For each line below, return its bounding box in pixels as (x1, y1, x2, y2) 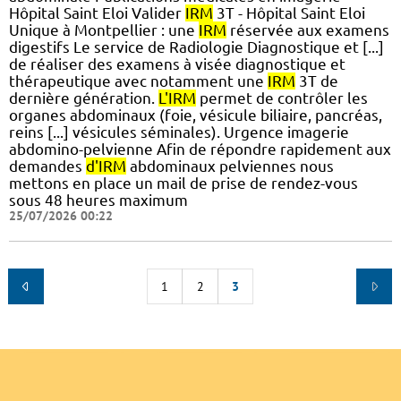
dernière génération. (9, 89, 158, 107)
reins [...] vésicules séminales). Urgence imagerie (9, 123, 349, 141)
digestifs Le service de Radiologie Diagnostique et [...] (9, 38, 384, 55)
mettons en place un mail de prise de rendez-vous (9, 174, 358, 192)
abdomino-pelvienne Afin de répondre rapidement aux (9, 140, 391, 158)
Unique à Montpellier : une (9, 21, 199, 38)
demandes (9, 157, 86, 175)
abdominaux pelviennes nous (126, 157, 334, 175)
